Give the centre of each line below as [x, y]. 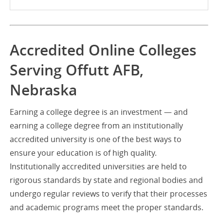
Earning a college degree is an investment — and [99, 112]
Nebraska [43, 90]
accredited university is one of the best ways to [96, 139]
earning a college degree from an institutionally [96, 126]
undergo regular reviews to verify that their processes [109, 194]
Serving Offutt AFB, [77, 70]
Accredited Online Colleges [103, 50]
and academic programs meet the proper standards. [107, 208]
